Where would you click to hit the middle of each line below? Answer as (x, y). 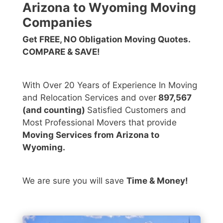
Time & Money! (157, 180)
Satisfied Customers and (137, 110)
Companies (57, 22)
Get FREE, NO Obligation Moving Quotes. (106, 39)
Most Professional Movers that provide (100, 122)
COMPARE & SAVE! (61, 52)
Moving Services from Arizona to (91, 135)
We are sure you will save (74, 180)
